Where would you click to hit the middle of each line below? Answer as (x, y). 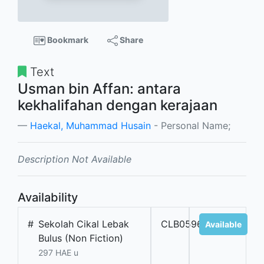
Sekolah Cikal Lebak (84, 224)
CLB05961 (184, 224)
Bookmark (67, 40)
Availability (48, 198)
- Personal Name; (191, 126)
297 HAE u (58, 253)
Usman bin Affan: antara (99, 89)
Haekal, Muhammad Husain (90, 126)
